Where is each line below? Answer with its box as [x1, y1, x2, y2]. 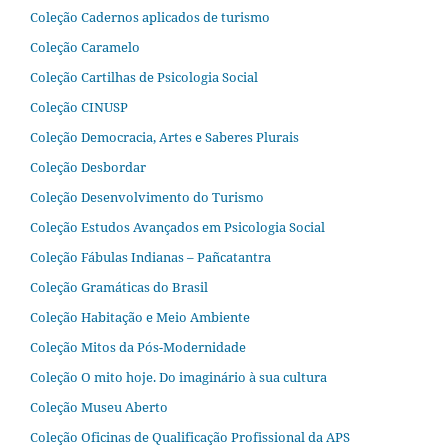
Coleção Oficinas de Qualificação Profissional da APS [30, 427, 350, 446]
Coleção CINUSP [30, 98, 128, 117]
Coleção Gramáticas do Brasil [30, 277, 208, 296]
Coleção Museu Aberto [30, 397, 168, 416]
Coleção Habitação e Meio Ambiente [30, 307, 250, 326]
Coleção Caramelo [30, 38, 140, 57]
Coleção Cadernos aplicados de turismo [30, 8, 270, 27]
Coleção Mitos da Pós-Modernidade [30, 337, 246, 356]
